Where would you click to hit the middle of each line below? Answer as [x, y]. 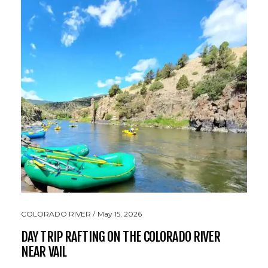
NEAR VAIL [44, 252]
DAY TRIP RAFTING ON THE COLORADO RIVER [121, 237]
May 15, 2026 [120, 214]
